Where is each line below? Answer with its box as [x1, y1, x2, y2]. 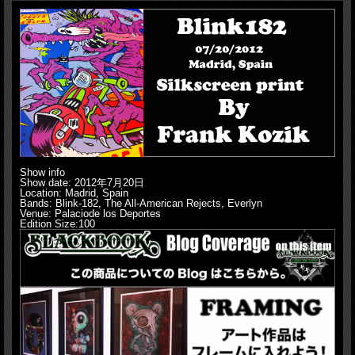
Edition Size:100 [20, 217, 95, 230]
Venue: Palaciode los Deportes [20, 207, 161, 219]
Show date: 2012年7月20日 [20, 176, 144, 189]
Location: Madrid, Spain [20, 186, 128, 199]
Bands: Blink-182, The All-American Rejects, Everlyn [20, 197, 262, 209]
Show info [20, 166, 65, 178]
